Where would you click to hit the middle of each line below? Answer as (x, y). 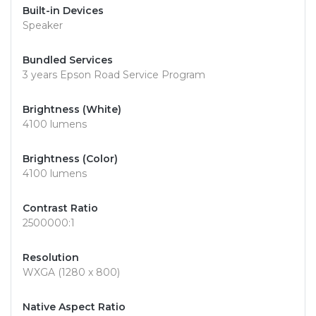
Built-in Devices (63, 11)
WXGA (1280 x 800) (71, 273)
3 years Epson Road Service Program (114, 75)
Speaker (43, 26)
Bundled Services (68, 60)
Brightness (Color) (70, 159)
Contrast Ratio (60, 208)
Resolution (51, 258)
